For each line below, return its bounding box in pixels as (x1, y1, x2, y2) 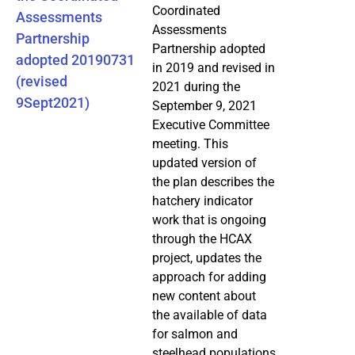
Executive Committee (152, 116, 269, 132)
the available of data (152, 307, 267, 323)
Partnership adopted (152, 40, 265, 56)
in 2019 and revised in (152, 59, 275, 75)
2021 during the (152, 78, 240, 94)
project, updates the (152, 250, 261, 265)
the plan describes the (152, 174, 274, 189)
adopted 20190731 (16, 51, 135, 68)
